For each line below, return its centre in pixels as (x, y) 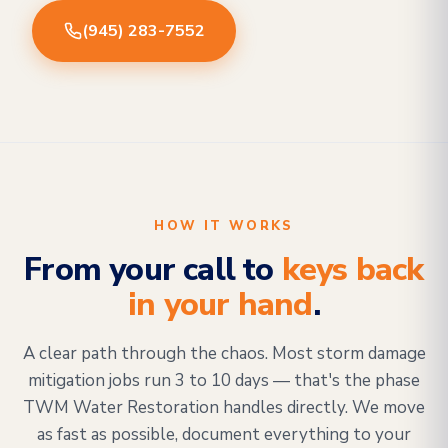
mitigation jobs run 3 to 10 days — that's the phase (224, 380)
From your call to (153, 269)
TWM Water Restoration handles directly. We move (224, 407)
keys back (352, 269)
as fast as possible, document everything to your (224, 434)
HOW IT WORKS (224, 226)
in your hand (220, 304)
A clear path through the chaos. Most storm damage (224, 353)
